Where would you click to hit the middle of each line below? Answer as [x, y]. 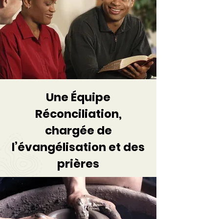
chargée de [78, 131]
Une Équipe [78, 97]
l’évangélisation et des [78, 147]
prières [78, 164]
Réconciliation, [78, 114]
